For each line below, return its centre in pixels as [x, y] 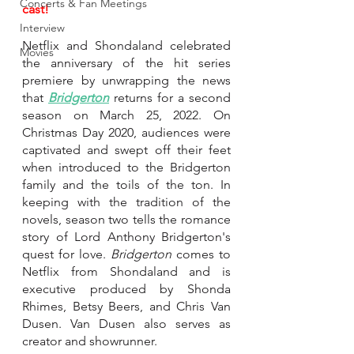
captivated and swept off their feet [126, 150]
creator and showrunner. [91, 341]
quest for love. [66, 254]
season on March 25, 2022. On [126, 115]
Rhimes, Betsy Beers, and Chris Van [126, 306]
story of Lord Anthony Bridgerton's [126, 237]
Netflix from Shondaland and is [126, 271]
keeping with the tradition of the [126, 202]
